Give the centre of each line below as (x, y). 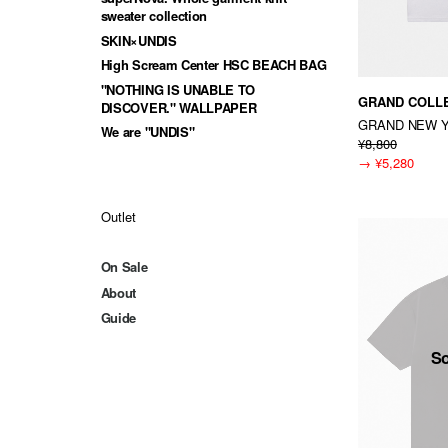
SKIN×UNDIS (138, 40)
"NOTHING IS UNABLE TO (177, 89)
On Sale (124, 267)
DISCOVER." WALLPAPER (178, 107)
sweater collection (153, 16)
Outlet (118, 216)
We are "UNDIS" (147, 132)
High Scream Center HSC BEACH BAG (213, 65)
